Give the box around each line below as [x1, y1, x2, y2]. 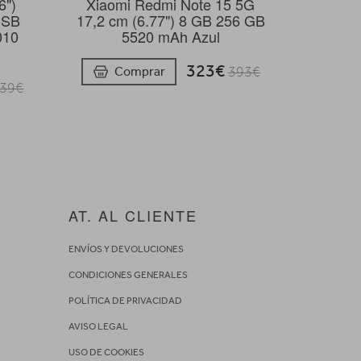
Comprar [114, 63, 165, 79]
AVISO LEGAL [68, 320, 128, 332]
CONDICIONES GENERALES [68, 268, 188, 280]
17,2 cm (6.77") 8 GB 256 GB [76, 10, 265, 31]
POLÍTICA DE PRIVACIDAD [68, 294, 182, 306]
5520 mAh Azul [121, 26, 220, 48]
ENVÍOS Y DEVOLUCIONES [68, 243, 184, 255]
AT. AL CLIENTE [68, 204, 197, 226]
